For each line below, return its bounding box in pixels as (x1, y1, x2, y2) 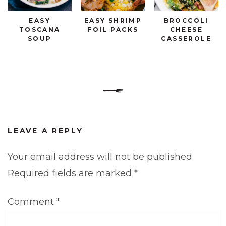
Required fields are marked (8, 167, 134, 179)
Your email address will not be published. (8, 151, 194, 163)
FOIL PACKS (87, 26, 139, 34)
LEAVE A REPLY (8, 126, 83, 136)
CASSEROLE (161, 35, 212, 43)
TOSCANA (19, 26, 61, 34)
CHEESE (169, 26, 203, 34)
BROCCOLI (163, 17, 209, 25)
